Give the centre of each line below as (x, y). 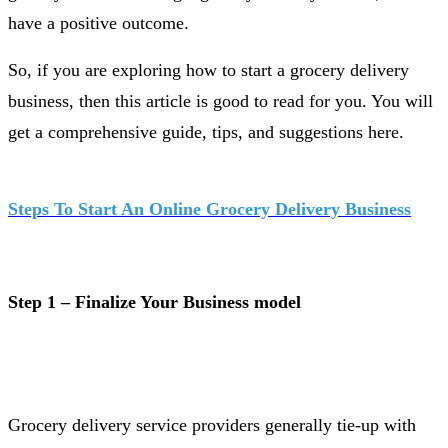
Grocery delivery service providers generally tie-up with (212, 424)
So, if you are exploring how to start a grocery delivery (208, 69)
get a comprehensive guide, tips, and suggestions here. (206, 131)
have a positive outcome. (98, 22)
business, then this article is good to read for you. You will (220, 100)
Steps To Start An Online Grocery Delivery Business (209, 208)
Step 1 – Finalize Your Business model (154, 301)
